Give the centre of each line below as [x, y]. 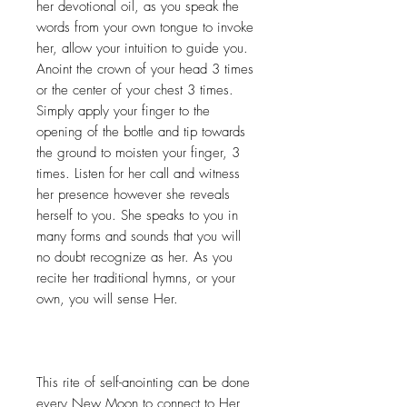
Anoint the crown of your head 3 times [145, 69]
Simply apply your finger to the [123, 111]
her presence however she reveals [133, 195]
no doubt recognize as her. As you [134, 258]
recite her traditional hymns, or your [136, 278]
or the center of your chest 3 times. [135, 90]
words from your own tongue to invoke [145, 28]
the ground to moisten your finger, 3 [138, 153]
